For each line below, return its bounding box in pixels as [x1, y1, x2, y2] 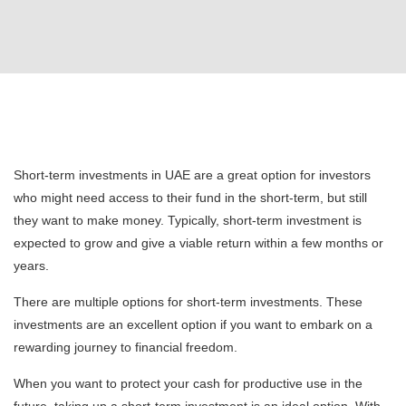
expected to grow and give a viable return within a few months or [14, 235, 383, 250]
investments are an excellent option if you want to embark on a [14, 316, 372, 332]
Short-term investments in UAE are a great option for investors [14, 167, 371, 182]
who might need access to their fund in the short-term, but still [14, 189, 367, 205]
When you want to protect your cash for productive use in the [14, 375, 362, 391]
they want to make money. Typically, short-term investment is [14, 212, 362, 227]
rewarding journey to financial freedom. [14, 339, 237, 354]
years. [14, 257, 53, 273]
